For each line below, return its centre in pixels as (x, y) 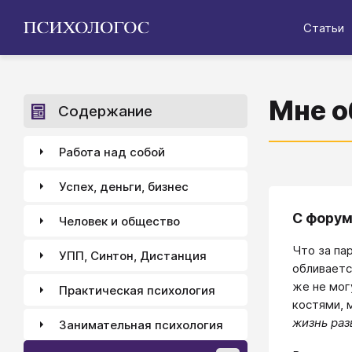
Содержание (105, 111)
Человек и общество (119, 221)
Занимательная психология (141, 324)
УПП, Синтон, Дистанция (133, 255)
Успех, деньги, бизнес (124, 186)
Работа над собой (112, 152)
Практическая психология (137, 290)
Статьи (324, 27)
